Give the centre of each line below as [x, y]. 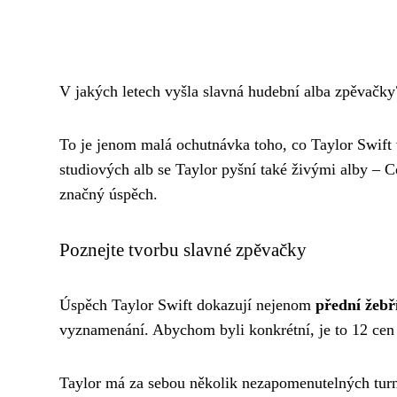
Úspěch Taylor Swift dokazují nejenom [187, 305]
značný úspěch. [109, 195]
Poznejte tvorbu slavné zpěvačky [183, 250]
